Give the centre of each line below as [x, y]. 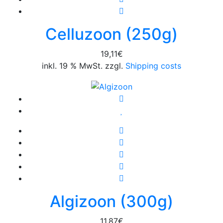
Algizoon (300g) [111, 201]
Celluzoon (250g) [111, 34]
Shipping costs [152, 66]
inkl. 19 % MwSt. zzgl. [82, 66]
